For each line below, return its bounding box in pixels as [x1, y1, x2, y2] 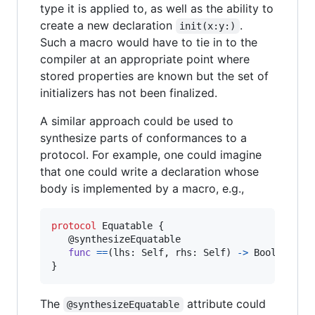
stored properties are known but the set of [40, 68, 269, 83]
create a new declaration [40, 18, 176, 32]
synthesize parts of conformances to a [40, 130, 247, 145]
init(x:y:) [179, 20, 236, 32]
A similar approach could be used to [40, 113, 233, 128]
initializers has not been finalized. [40, 85, 217, 100]
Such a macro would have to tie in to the [40, 34, 257, 49]
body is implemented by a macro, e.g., [40, 181, 244, 195]
